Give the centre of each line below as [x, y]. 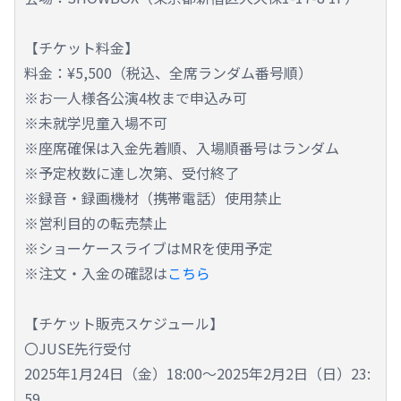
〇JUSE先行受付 [78, 349]
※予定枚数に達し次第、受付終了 [132, 173]
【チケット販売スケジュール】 [124, 324]
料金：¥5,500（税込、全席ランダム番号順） [168, 73]
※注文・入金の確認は [96, 273]
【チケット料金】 [81, 48]
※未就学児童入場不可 [96, 123]
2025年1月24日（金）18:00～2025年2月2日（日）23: [197, 374]
